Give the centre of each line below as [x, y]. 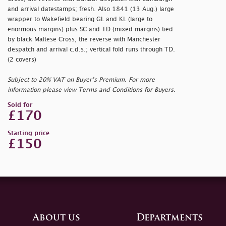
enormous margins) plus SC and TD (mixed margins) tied [90, 29]
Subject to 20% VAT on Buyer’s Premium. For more [81, 80]
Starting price [29, 133]
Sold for [20, 105]
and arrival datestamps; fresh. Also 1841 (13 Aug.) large [91, 9]
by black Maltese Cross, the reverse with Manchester [84, 39]
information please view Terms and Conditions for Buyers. [92, 90]
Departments [169, 218]
